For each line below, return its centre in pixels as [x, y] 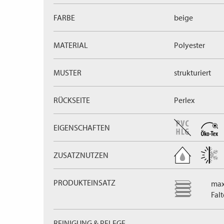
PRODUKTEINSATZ [84, 182]
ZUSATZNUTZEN [81, 155]
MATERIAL [71, 45]
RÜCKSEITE [72, 100]
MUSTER [67, 72]
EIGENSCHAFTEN [82, 127]
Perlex [184, 100]
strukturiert [192, 72]
